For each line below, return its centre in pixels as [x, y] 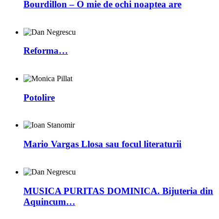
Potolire [39, 97]
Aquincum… [49, 201]
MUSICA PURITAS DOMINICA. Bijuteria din [118, 191]
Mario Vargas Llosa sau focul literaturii [102, 144]
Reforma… [46, 51]
